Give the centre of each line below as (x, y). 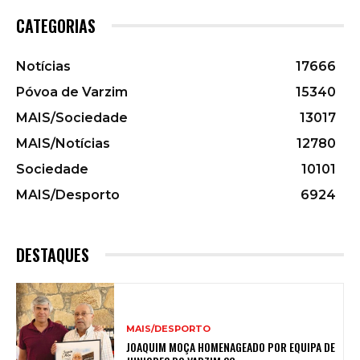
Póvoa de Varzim (72, 92)
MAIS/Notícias (63, 143)
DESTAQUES (53, 254)
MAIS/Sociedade (72, 117)
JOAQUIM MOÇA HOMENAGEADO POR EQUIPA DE (231, 346)
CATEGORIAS (56, 25)
